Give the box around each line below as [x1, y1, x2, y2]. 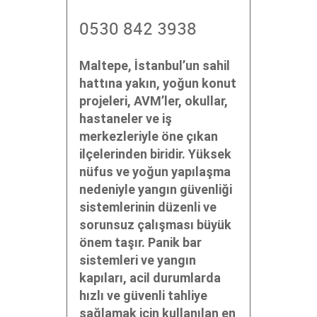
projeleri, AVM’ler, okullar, [79, 93, 228, 108]
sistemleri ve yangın [79, 253, 196, 267]
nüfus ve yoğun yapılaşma [79, 164, 231, 179]
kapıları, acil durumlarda [79, 270, 221, 285]
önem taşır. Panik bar [79, 235, 202, 250]
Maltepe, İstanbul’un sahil [79, 58, 230, 73]
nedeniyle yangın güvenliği [79, 182, 232, 197]
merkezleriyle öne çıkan [79, 129, 218, 144]
